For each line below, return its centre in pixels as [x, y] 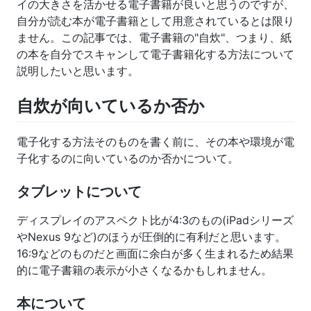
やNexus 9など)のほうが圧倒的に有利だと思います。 [151, 237]
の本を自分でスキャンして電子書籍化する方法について [155, 54]
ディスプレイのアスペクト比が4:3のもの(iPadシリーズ [155, 220]
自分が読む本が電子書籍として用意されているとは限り [155, 21]
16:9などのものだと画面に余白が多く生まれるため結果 [155, 254]
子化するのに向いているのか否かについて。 [128, 159]
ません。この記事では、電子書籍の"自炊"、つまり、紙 [154, 38]
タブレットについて [79, 192]
